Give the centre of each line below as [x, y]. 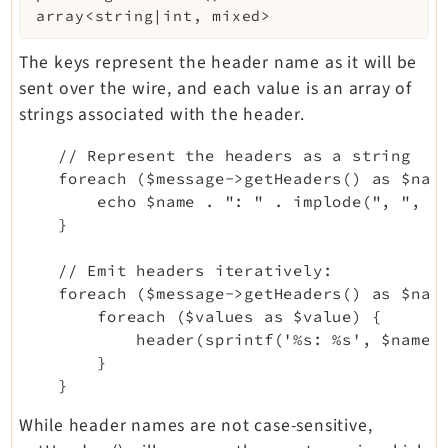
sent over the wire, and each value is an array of [215, 88]
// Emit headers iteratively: [175, 270]
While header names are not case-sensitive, [195, 425]
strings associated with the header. [161, 114]
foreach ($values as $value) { [200, 316]
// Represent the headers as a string [214, 155]
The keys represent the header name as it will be [218, 62]
